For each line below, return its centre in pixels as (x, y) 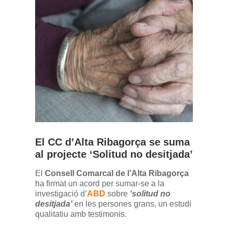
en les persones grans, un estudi (132, 204)
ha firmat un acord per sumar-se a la (100, 184)
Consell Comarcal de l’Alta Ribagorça (117, 174)
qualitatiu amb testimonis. (81, 214)
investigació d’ (61, 194)
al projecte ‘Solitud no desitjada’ (114, 154)
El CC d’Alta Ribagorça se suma (112, 142)
